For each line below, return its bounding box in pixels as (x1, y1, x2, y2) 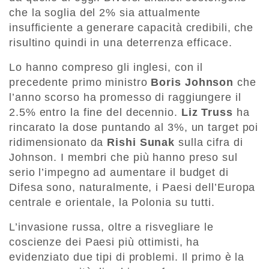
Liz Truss (181, 106, 233, 118)
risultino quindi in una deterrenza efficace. (9, 36, 232, 49)
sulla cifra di (175, 136, 243, 148)
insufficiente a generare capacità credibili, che (9, 21, 254, 34)
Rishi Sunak (107, 136, 175, 148)
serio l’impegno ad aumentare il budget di (9, 166, 229, 178)
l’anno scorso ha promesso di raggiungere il (9, 91, 241, 103)
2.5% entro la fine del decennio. (9, 106, 181, 118)
